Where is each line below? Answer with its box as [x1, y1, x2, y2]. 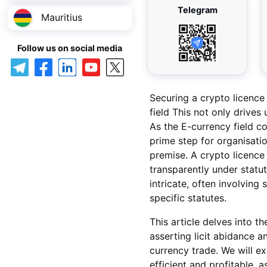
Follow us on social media [17, 42, 122, 53]
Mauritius [41, 11, 82, 24]
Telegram [177, 4, 218, 15]
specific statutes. [150, 191, 226, 204]
